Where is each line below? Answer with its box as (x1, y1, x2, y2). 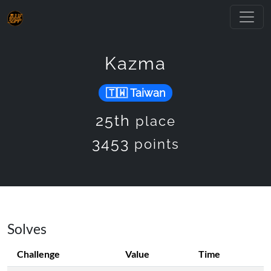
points (134, 136, 180, 152)
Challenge (17, 248, 60, 260)
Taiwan (127, 87, 166, 99)
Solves (7, 220, 47, 238)
